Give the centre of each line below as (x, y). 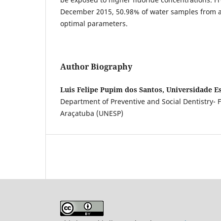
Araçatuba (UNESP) (92, 113)
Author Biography (96, 66)
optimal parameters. (95, 23)
